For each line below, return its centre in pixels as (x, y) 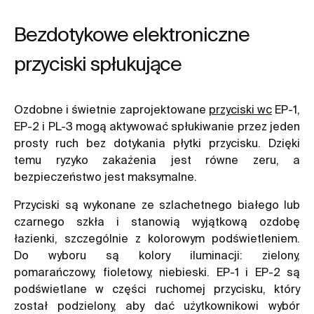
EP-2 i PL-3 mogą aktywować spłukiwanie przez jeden (157, 126)
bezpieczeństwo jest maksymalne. (105, 176)
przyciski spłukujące (98, 63)
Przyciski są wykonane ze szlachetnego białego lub (157, 204)
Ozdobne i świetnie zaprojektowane (111, 109)
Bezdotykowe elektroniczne (132, 34)
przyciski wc (240, 109)
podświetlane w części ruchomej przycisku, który (157, 288)
